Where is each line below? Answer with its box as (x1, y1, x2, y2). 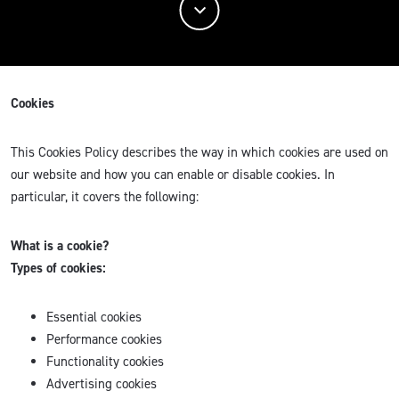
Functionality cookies (46, 353, 164, 370)
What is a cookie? (11, 237, 109, 255)
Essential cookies (46, 308, 142, 326)
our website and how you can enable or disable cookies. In (11, 166, 335, 183)
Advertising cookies (46, 375, 157, 393)
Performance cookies (46, 330, 162, 348)
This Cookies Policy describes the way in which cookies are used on (11, 143, 388, 161)
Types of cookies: (11, 259, 106, 277)
